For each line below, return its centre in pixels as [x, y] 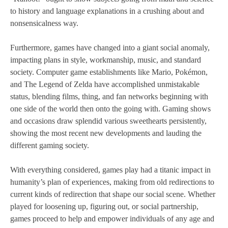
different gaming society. [50, 146]
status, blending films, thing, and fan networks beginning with [109, 97]
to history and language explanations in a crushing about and [107, 11]
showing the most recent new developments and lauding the [106, 133]
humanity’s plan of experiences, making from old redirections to [112, 182]
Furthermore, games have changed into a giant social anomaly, [110, 48]
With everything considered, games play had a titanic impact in [110, 170]
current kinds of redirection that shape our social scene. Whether [113, 194]
